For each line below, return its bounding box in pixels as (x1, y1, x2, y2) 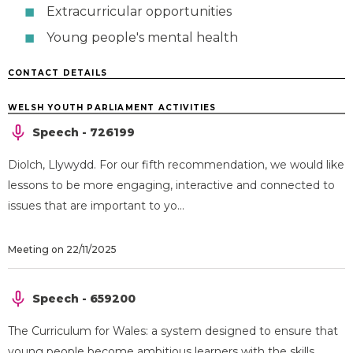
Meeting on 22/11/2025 (8, 243, 117, 255)
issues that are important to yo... (8, 199, 184, 213)
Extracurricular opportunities (46, 4, 232, 19)
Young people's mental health (46, 30, 239, 45)
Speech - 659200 (32, 292, 136, 306)
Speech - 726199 (32, 125, 135, 139)
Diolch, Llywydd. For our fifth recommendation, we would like (8, 158, 344, 172)
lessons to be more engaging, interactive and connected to (8, 178, 335, 192)
